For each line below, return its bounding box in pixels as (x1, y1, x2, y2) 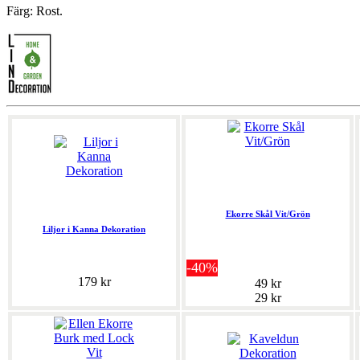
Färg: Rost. (6, 4, 63, 18)
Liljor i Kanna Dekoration (43, 224, 145, 235)
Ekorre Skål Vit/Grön (225, 209, 310, 219)
